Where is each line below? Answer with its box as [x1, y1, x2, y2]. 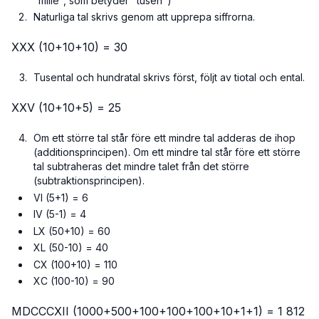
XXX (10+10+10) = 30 [11, 40, 127, 55]
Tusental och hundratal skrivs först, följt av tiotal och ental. [33, 71, 305, 84]
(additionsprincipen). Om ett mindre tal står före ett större [33, 146, 301, 159]
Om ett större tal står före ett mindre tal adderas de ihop [33, 132, 296, 145]
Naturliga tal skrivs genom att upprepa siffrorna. [33, 11, 256, 23]
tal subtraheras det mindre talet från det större [33, 160, 250, 173]
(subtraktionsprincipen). [33, 174, 145, 187]
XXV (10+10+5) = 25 [11, 100, 121, 115]
